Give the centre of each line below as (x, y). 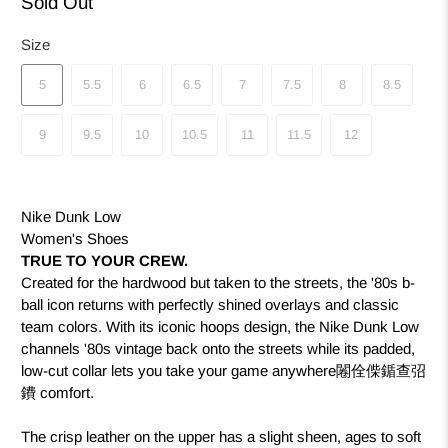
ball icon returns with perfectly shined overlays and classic (210, 305)
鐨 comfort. (58, 393)
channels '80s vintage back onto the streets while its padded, (218, 349)
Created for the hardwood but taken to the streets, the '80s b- (218, 283)
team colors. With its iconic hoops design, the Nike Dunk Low (220, 327)
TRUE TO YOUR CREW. (105, 261)
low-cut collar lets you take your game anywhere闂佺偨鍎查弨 (224, 371)
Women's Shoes (75, 239)
